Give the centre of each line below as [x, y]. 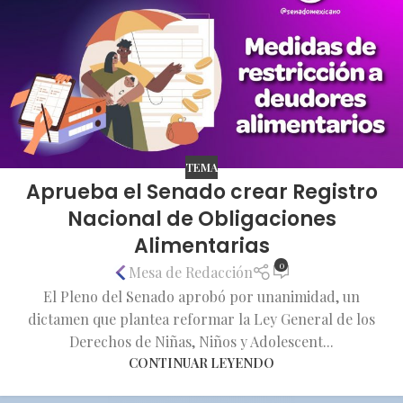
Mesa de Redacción [190, 273]
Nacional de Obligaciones [201, 219]
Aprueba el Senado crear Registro [201, 192]
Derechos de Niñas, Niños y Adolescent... [201, 341]
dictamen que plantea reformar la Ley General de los [201, 318]
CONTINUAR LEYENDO [201, 362]
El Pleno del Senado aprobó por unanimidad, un [201, 296]
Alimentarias [201, 246]
